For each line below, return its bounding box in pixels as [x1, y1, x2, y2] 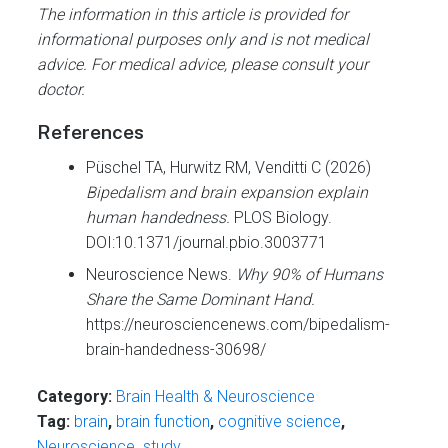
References [37, 120, 145, 143]
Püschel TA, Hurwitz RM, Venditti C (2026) [86, 158, 372, 178]
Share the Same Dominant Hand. [86, 289, 316, 309]
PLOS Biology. [230, 208, 333, 228]
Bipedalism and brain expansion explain [86, 183, 369, 203]
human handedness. [86, 208, 231, 228]
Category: [37, 387, 113, 406]
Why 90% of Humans [236, 264, 384, 284]
